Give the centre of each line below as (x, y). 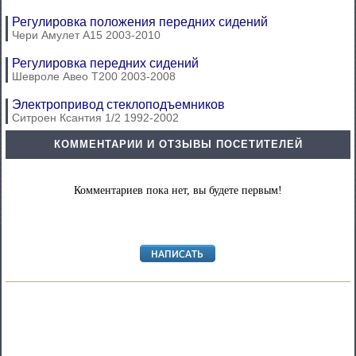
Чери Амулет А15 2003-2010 (86, 35)
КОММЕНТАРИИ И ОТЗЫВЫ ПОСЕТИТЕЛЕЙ (178, 144)
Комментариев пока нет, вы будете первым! (178, 190)
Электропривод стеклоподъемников (118, 104)
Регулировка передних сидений (105, 63)
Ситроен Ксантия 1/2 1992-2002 (95, 117)
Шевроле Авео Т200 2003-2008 (94, 76)
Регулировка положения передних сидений (140, 21)
